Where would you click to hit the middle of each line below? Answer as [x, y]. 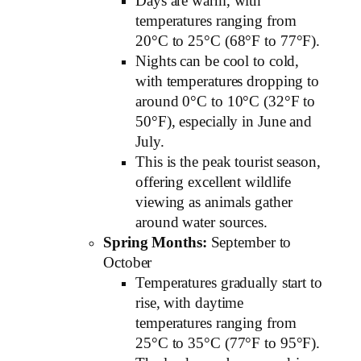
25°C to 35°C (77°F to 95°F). [228, 343]
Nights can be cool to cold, [218, 61]
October [128, 263]
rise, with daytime [190, 303]
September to [249, 243]
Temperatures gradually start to [229, 283]
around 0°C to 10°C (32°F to [226, 102]
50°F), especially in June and [224, 122]
